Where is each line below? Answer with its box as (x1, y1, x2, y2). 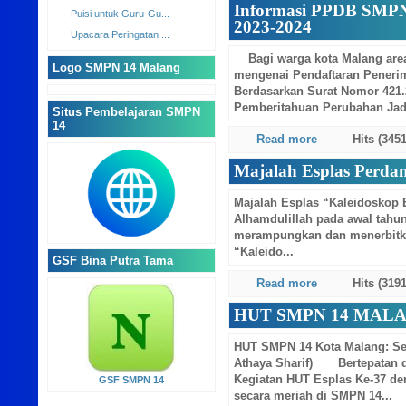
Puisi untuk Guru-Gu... (71, 103, 169, 114)
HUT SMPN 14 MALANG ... (71, 82, 191, 93)
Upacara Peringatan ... (71, 124, 169, 135)
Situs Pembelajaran (75, 342, 185, 356)
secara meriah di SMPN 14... (234, 390, 393, 402)
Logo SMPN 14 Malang (75, 156, 203, 170)
